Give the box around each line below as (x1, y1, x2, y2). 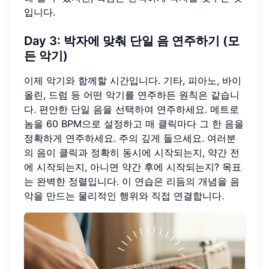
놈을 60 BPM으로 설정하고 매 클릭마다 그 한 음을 (24, 117, 244, 130)
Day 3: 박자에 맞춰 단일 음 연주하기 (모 (24, 33, 240, 48)
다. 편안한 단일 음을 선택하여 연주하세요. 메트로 (24, 103, 239, 115)
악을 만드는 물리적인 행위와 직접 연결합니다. (24, 189, 224, 202)
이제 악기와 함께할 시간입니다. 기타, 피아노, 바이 (24, 74, 241, 86)
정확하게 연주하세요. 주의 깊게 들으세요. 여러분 (24, 131, 236, 144)
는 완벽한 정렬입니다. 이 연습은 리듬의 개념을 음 (24, 175, 240, 187)
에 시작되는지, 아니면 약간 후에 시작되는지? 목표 (24, 160, 241, 173)
